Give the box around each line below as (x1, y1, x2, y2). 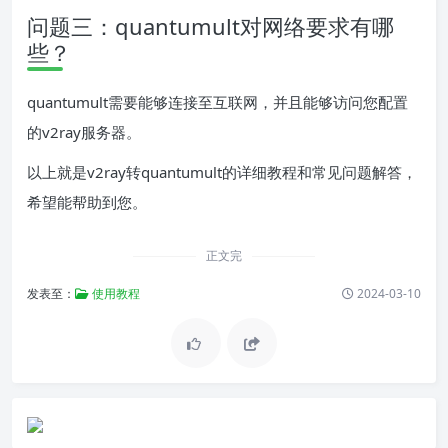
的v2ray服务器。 (27, 122, 141, 142)
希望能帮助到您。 (27, 192, 147, 212)
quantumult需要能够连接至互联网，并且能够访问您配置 (27, 92, 408, 112)
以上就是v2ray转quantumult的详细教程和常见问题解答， (27, 162, 417, 182)
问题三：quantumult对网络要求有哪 (27, 11, 394, 41)
